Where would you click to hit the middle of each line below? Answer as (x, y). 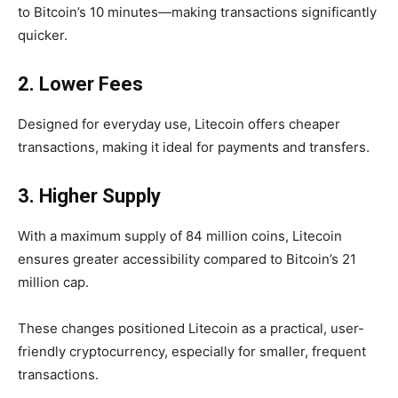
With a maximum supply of (102, 236)
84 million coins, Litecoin (264, 236)
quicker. (43, 36)
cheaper (314, 124)
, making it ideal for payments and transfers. (232, 147)
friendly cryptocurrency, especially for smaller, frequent (192, 352)
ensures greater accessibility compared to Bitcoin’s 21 (187, 259)
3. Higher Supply (89, 196)
